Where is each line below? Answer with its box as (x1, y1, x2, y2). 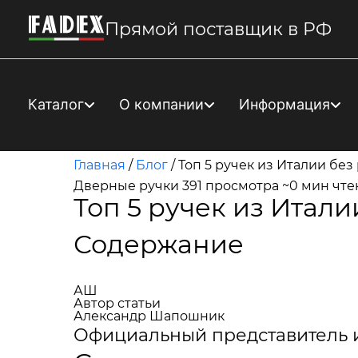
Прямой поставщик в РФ (105, 18, 332, 39)
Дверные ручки (74, 178, 179, 193)
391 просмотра (182, 178, 279, 193)
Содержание (74, 229, 244, 260)
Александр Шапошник (74, 308, 225, 324)
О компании (119, 96, 204, 113)
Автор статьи (74, 296, 161, 311)
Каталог (28, 96, 84, 113)
